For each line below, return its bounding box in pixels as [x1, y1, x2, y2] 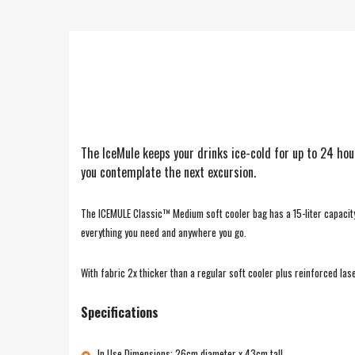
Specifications [81, 302, 158, 322]
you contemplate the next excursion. [81, 162, 256, 181]
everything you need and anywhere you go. [81, 223, 246, 240]
